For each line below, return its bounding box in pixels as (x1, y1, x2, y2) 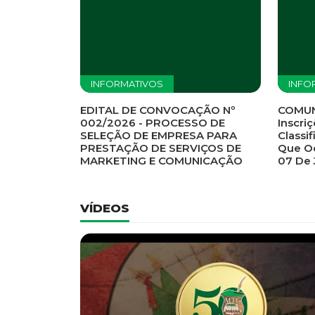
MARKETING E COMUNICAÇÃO (80, 154, 243, 168)
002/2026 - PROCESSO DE (80, 116, 225, 130)
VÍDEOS (80, 201, 129, 216)
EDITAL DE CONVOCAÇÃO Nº (80, 103, 236, 117)
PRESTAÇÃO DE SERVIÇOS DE (80, 141, 241, 155)
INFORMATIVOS (91, 78, 163, 90)
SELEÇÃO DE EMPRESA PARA (80, 129, 237, 143)
